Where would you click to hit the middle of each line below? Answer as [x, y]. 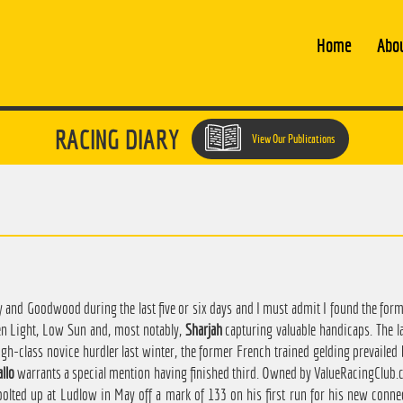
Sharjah [203, 330]
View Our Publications [292, 139]
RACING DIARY [116, 140]
